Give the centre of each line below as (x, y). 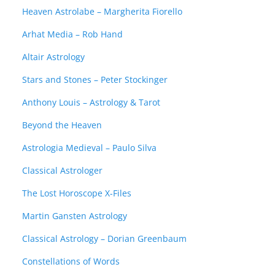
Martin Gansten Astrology (75, 216)
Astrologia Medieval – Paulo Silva (89, 148)
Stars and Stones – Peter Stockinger (95, 80)
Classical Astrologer (62, 171)
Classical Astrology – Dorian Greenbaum (104, 239)
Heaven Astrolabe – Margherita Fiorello (102, 12)
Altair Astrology (53, 57)
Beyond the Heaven (62, 125)
